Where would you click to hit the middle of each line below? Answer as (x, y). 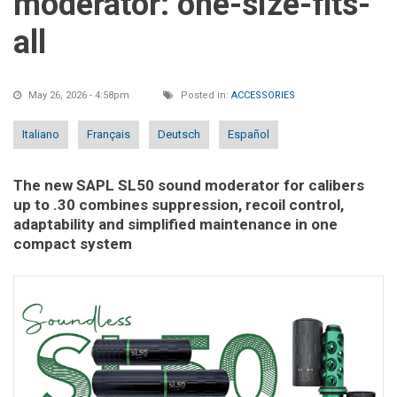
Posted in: (205, 96)
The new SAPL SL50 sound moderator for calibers (189, 186)
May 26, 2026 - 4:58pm (79, 96)
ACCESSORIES (263, 96)
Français (109, 135)
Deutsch (179, 135)
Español (249, 135)
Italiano (41, 135)
